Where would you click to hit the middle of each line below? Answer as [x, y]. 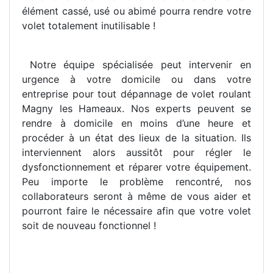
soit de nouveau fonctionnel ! [89, 226]
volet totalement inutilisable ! [89, 26]
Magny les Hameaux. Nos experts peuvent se [136, 109]
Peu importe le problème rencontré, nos [136, 182]
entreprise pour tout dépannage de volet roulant [136, 94]
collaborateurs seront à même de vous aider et [136, 197]
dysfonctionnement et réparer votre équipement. [136, 167]
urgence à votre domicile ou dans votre [136, 80]
